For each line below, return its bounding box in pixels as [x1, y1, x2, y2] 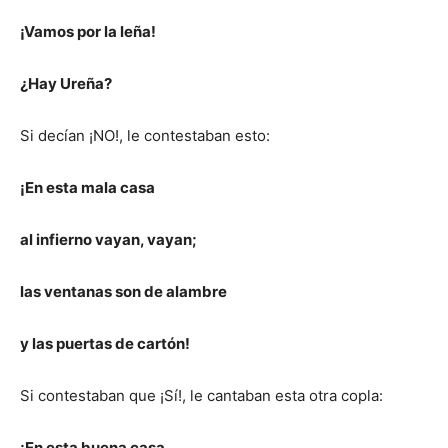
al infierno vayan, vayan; [20, 229, 200, 249]
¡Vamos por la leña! [20, 21, 159, 41]
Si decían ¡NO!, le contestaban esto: [20, 125, 270, 145]
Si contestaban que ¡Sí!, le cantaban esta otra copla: [20, 385, 387, 405]
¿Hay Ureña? [20, 73, 112, 93]
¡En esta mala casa [20, 177, 158, 197]
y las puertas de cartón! [20, 333, 190, 353]
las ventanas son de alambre [20, 281, 230, 301]
